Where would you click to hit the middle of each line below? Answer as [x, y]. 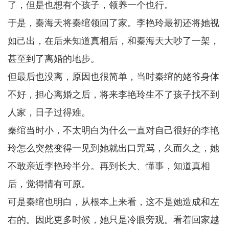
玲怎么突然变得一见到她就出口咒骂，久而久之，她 [113, 148]
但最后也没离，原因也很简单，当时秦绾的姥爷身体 [113, 77]
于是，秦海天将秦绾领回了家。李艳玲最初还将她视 [113, 23]
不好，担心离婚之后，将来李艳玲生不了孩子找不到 [113, 95]
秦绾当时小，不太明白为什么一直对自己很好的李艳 [113, 130]
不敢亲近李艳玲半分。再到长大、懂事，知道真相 [109, 166]
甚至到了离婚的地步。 [54, 59]
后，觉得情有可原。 [49, 184]
